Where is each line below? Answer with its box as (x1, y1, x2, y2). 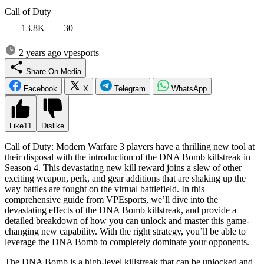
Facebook (24, 84, 57, 93)
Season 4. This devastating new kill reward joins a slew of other (5, 162, 242, 173)
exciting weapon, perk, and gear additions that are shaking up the (5, 173, 246, 183)
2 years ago (16, 47, 64, 58)
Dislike (41, 121, 64, 130)
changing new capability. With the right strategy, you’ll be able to (5, 226, 246, 236)
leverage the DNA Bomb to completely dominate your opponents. (5, 236, 249, 247)
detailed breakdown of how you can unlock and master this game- (5, 215, 249, 226)
